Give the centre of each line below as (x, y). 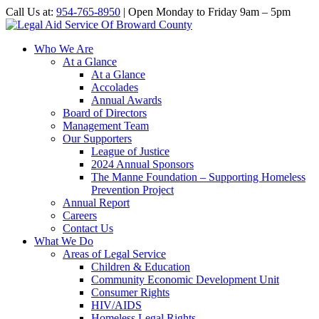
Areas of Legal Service (114, 254)
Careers (80, 215)
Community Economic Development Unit (185, 279)
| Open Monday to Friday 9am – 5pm (205, 12)
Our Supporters (97, 138)
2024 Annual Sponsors (142, 164)
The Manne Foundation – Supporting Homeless (198, 177)
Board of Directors (105, 113)
